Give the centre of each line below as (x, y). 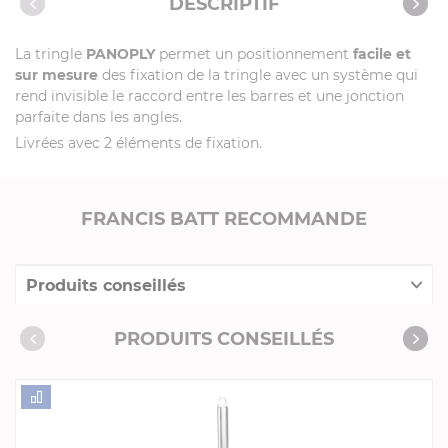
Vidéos (53, 28)
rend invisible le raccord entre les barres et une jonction (209, 96)
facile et (382, 54)
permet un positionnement (254, 54)
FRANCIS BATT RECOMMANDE (224, 219)
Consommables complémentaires (163, 330)
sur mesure (56, 75)
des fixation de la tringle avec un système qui (258, 75)
